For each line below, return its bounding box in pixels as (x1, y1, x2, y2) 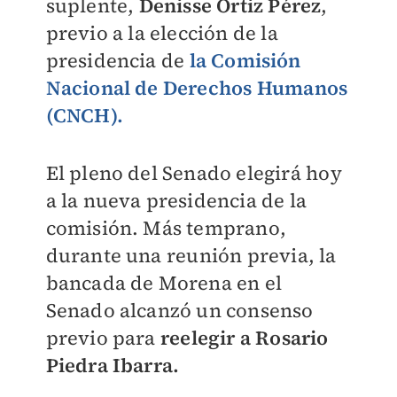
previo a (45, 19, 128, 46)
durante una (45, 242, 162, 269)
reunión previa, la (161, 242, 337, 269)
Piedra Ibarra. (45, 352, 180, 378)
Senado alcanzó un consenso (45, 297, 314, 323)
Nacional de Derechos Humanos (45, 74, 348, 101)
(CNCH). (45, 102, 123, 128)
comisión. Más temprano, (45, 214, 287, 241)
